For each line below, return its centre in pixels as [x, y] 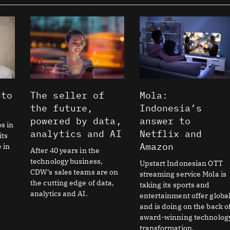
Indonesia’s [171, 108]
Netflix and [171, 133]
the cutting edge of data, [72, 183]
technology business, [66, 161]
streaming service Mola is [183, 174]
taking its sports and [175, 185]
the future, [62, 108]
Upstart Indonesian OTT [181, 163]
